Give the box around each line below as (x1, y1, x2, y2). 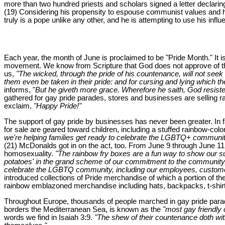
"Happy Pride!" (34, 102, 81, 110)
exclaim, (4, 102, 34, 110)
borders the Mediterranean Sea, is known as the (4, 205, 161, 213)
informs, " (4, 86, 35, 94)
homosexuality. (4, 150, 55, 158)
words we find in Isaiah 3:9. (4, 213, 94, 221)
